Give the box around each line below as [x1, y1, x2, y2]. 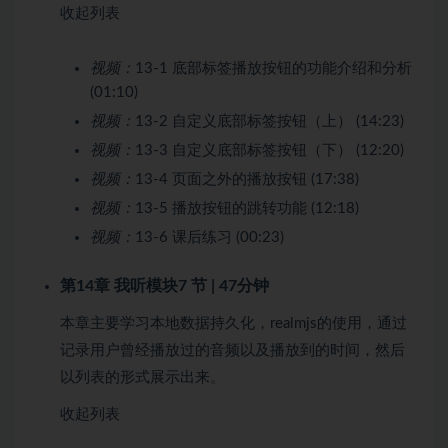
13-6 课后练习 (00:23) [135, 229, 284, 245]
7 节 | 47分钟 [178, 277, 269, 294]
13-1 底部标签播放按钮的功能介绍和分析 [135, 60, 412, 76]
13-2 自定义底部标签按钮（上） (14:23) [135, 113, 404, 129]
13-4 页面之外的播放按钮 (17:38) [135, 171, 359, 187]
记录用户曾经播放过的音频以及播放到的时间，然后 [60, 342, 405, 358]
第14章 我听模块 [60, 277, 178, 294]
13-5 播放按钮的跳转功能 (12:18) [135, 200, 359, 216]
